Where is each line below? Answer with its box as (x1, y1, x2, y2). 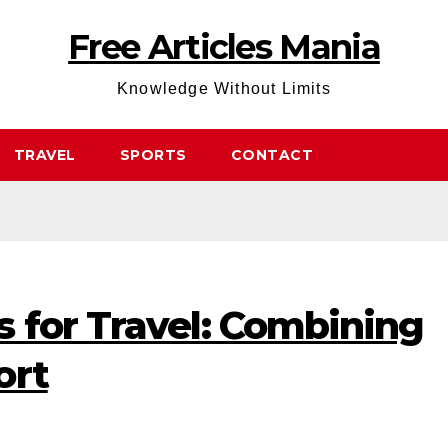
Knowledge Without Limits (117, 80, 331, 97)
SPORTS (119, 146, 187, 164)
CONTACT (230, 146, 313, 164)
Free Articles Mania (68, 26, 380, 68)
